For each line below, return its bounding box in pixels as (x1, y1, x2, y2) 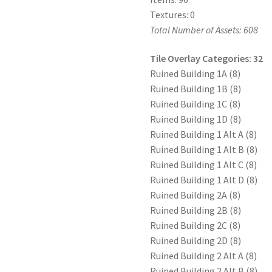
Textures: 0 (150, 8, 195, 21)
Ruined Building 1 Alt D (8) (150, 174, 258, 186)
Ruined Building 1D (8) (150, 113, 242, 126)
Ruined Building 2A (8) (150, 189, 241, 202)
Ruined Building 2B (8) (150, 204, 242, 217)
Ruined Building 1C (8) (150, 98, 241, 110)
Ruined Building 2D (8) (150, 234, 242, 247)
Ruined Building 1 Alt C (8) (150, 158, 257, 171)
